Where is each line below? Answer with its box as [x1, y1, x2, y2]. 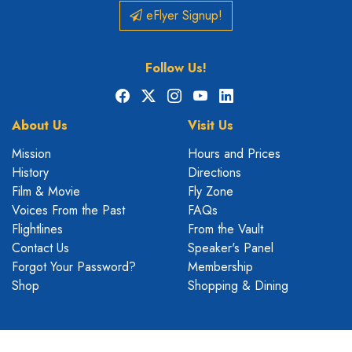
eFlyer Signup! [142, 5, 222, 24]
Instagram [180, 86, 231, 104]
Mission [12, 144, 51, 163]
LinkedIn [232, 86, 277, 104]
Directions [188, 163, 241, 181]
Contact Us [12, 238, 69, 257]
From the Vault [188, 219, 263, 238]
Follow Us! [145, 58, 207, 77]
